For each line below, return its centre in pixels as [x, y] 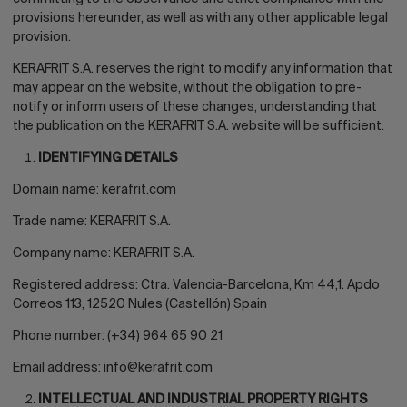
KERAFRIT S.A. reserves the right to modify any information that [203, 69]
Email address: [58, 368]
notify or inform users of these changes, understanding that [195, 107]
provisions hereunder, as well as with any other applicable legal [200, 18]
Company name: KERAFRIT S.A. [104, 253]
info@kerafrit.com [158, 368]
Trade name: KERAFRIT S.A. [92, 222]
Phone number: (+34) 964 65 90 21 [118, 336]
